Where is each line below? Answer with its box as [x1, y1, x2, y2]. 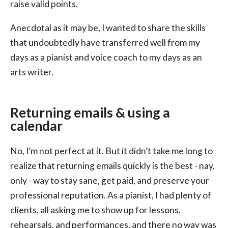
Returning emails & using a [10, 104, 170, 121]
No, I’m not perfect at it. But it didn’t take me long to [10, 146, 213, 157]
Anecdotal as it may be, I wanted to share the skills [10, 22, 206, 33]
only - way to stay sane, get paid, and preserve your [10, 175, 209, 186]
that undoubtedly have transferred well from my [10, 37, 200, 48]
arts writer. [10, 66, 53, 77]
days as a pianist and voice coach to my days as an [10, 51, 202, 63]
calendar [10, 118, 63, 134]
